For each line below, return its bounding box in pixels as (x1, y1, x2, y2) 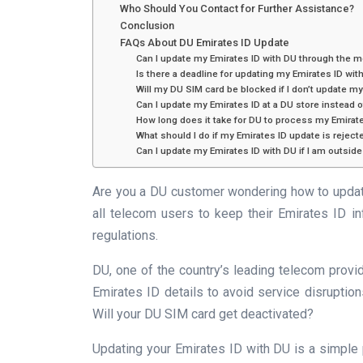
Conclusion (119, 19, 174, 32)
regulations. (92, 228, 158, 244)
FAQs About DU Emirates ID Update (119, 36, 289, 49)
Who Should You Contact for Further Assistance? (119, 2, 354, 15)
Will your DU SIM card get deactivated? (92, 306, 314, 322)
